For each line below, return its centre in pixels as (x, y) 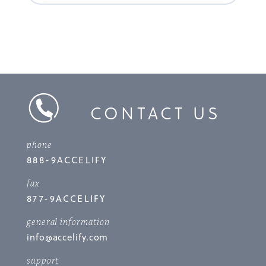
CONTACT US (156, 112)
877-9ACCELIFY (66, 198)
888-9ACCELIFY (67, 159)
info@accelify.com (68, 237)
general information (69, 222)
